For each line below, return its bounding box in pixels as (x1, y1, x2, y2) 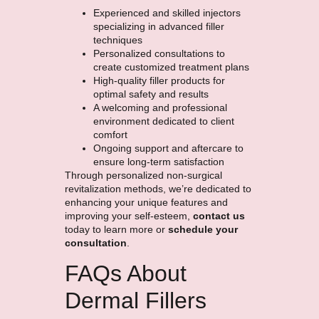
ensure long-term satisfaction (93, 155, 224, 167)
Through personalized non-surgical (64, 169, 222, 181)
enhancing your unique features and (64, 196, 228, 208)
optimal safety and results (93, 88, 209, 100)
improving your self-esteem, (64, 209, 193, 221)
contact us (192, 209, 245, 221)
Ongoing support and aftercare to (93, 142, 244, 154)
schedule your (167, 223, 238, 235)
